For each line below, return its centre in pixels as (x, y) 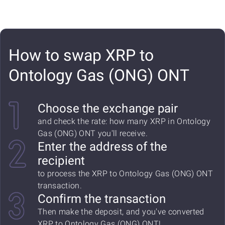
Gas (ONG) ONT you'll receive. (93, 133)
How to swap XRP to (81, 55)
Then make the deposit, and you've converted (121, 212)
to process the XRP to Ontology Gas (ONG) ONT (125, 174)
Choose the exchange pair (108, 108)
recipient (61, 161)
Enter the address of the (103, 147)
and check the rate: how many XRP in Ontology (124, 121)
